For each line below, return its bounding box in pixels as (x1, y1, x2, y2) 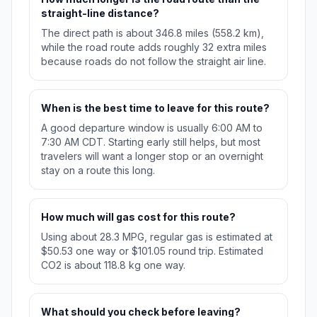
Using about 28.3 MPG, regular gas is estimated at (41, 231, 272, 243)
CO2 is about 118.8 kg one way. (41, 259, 185, 272)
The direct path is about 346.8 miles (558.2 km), (41, 27, 264, 40)
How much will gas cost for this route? (41, 211, 236, 224)
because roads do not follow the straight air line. (41, 55, 266, 68)
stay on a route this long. (41, 164, 155, 177)
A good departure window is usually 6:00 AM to (41, 122, 263, 134)
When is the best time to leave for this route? (41, 102, 270, 115)
